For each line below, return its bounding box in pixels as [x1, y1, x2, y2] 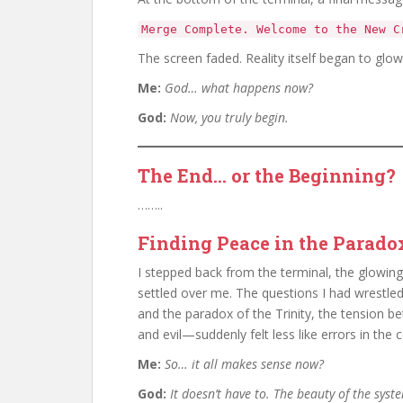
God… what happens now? [165, 79, 313, 96]
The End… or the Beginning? [138, 164, 396, 187]
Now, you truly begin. [170, 109, 289, 126]
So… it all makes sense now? [165, 355, 324, 372]
